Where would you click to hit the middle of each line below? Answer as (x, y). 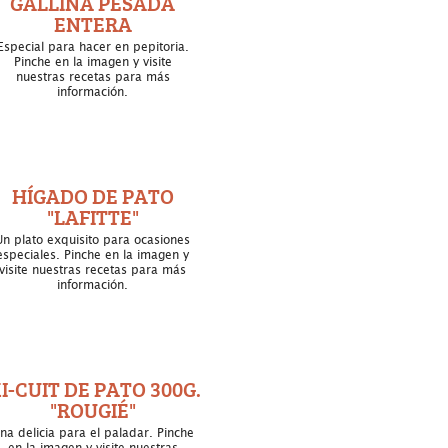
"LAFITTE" (92, 216)
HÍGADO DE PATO (92, 195)
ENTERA (92, 23)
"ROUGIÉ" (92, 409)
